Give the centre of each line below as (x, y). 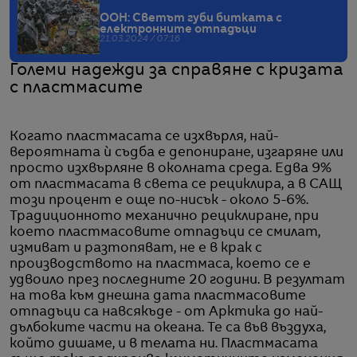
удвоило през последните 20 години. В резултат (177, 280)
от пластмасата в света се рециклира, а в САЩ (176, 184)
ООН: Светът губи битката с (191, 18)
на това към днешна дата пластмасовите (158, 296)
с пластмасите (76, 88)
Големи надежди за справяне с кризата (177, 71)
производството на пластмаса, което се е (160, 264)
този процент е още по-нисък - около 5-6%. (159, 200)
